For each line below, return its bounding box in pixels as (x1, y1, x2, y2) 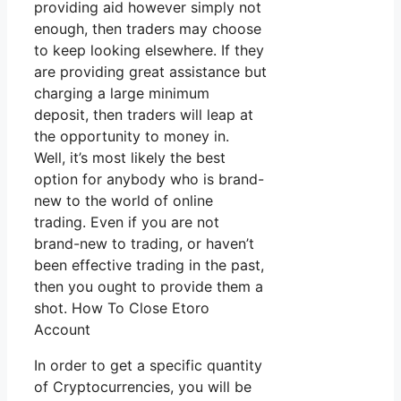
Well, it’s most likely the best (34, 149, 226, 167)
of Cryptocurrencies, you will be (34, 378, 252, 397)
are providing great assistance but (34, 63, 267, 81)
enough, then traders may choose (34, 20, 261, 38)
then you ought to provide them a (34, 277, 263, 296)
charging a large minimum (34, 84, 209, 103)
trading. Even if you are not (34, 213, 219, 232)
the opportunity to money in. (34, 127, 229, 146)
